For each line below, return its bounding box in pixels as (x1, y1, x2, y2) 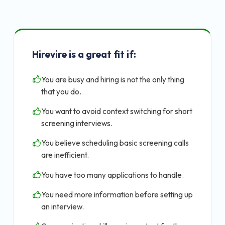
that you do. (41, 86, 81, 96)
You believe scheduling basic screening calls (41, 138, 189, 148)
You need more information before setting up (41, 189, 193, 199)
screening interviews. (41, 119, 113, 129)
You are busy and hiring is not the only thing (41, 74, 184, 84)
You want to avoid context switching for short (41, 106, 192, 117)
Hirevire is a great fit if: (32, 48, 136, 60)
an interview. (41, 201, 84, 211)
